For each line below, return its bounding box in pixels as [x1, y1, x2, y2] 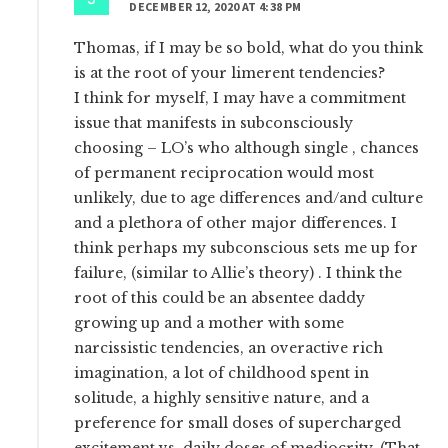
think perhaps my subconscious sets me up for [74, 239, 419, 258]
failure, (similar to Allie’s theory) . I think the [74, 264, 403, 283]
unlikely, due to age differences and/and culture [74, 189, 424, 208]
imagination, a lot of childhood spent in [74, 364, 370, 383]
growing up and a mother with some [74, 314, 345, 333]
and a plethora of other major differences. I [74, 214, 398, 233]
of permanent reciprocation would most [74, 164, 375, 183]
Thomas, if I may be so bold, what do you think [74, 39, 424, 58]
